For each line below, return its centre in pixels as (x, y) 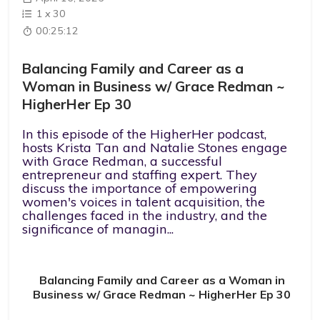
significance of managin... (98, 229)
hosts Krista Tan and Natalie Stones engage (155, 147)
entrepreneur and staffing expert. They (140, 174)
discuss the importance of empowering (140, 188)
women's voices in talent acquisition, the (144, 201)
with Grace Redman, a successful (122, 161)
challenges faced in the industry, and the (145, 215)
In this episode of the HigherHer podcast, (145, 134)
